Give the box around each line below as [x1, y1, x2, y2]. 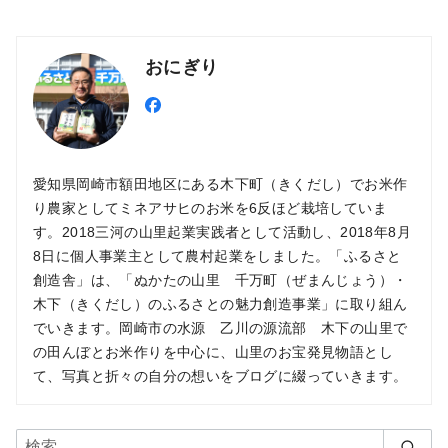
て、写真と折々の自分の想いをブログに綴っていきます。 [33, 367, 408, 384]
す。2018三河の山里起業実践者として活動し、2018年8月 [33, 223, 411, 240]
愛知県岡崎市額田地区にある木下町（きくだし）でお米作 [33, 175, 408, 192]
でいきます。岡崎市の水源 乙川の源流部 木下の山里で [33, 319, 408, 336]
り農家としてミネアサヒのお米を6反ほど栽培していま [33, 199, 387, 216]
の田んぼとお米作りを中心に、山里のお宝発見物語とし [33, 343, 393, 360]
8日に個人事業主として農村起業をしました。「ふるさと [33, 247, 402, 264]
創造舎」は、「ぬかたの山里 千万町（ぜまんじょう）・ [33, 271, 408, 288]
